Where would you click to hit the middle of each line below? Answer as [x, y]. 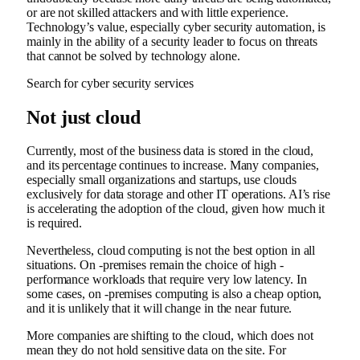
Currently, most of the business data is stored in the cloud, [170, 151]
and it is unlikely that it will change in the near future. [160, 309]
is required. [55, 223]
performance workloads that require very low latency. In [167, 280]
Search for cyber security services [110, 83]
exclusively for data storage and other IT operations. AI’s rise [178, 194]
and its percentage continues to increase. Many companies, [173, 166]
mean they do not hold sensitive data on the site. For [156, 350]
